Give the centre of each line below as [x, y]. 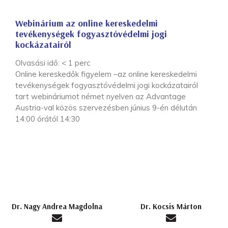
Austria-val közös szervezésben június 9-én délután [106, 108]
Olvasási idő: [38, 63]
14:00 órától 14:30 [48, 119]
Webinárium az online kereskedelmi [87, 23]
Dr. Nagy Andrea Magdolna [57, 207]
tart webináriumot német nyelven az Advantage [101, 97]
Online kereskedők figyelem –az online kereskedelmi [106, 74]
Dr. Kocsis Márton [171, 207]
